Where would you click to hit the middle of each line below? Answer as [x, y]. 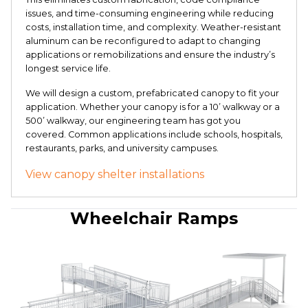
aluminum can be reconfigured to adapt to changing [143, 41]
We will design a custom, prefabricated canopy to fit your [152, 93]
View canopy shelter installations [115, 174]
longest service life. [68, 68]
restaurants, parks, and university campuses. [122, 148]
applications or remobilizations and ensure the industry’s [150, 55]
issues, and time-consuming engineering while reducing [150, 13]
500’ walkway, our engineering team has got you [133, 121]
